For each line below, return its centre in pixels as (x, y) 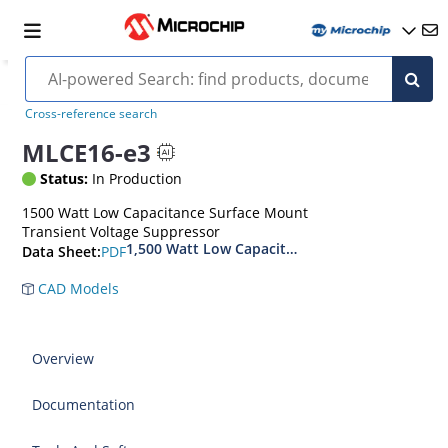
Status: (64, 178)
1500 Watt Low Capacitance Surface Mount (165, 212)
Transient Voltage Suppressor (121, 231)
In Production (135, 178)
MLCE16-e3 (87, 152)
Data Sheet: (62, 252)
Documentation (84, 404)
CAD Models (77, 288)
